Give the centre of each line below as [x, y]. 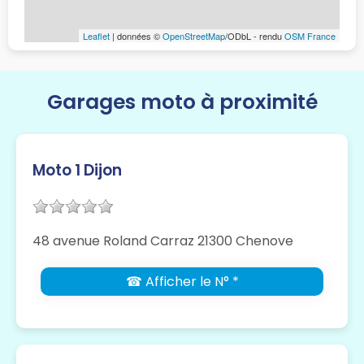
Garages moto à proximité [182, 102]
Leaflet [96, 35]
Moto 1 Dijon [77, 170]
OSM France [310, 35]
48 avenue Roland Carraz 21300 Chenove [163, 240]
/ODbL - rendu [255, 35]
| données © [136, 35]
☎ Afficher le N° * [182, 281]
